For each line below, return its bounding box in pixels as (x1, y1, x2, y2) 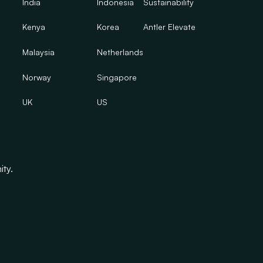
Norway (22, 72, 52, 82)
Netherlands (97, 46, 144, 57)
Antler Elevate (143, 22, 196, 32)
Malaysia (22, 46, 55, 57)
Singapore (97, 72, 137, 82)
